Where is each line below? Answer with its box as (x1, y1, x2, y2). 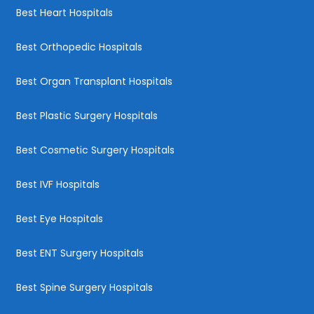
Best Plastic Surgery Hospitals (16, 108, 158, 123)
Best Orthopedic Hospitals (16, 39, 142, 54)
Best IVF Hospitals (16, 177, 100, 191)
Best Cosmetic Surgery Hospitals (16, 142, 175, 157)
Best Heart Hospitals (16, 5, 113, 20)
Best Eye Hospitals (16, 211, 103, 226)
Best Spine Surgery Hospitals (16, 280, 153, 294)
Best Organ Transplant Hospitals (16, 74, 172, 88)
